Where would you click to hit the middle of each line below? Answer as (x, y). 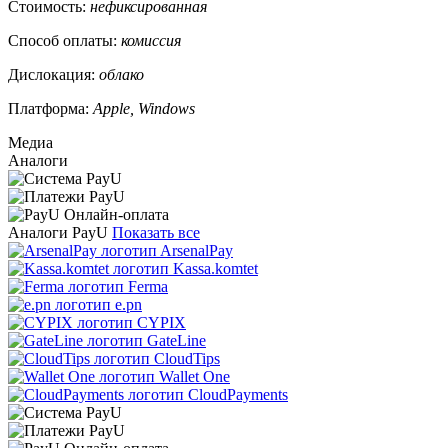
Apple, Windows (144, 108)
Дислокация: (53, 74)
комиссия (151, 40)
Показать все (156, 232)
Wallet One (194, 376)
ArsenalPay (196, 250)
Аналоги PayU (58, 232)
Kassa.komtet (215, 268)
